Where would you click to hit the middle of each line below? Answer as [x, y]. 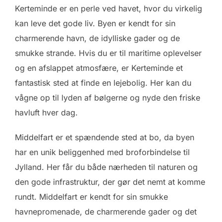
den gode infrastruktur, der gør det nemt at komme [110, 182]
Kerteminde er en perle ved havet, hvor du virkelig [109, 9]
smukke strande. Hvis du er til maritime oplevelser [108, 53]
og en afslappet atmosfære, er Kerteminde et [99, 68]
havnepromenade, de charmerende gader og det [106, 212]
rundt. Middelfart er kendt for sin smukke [91, 197]
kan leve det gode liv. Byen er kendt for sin [95, 24]
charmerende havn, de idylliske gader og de [97, 38]
